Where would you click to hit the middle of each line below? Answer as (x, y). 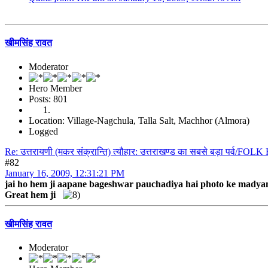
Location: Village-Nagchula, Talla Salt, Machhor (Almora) (139, 120)
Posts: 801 (48, 99)
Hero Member (55, 88)
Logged (43, 131)
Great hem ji (31, 194)
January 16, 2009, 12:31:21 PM (65, 173)
